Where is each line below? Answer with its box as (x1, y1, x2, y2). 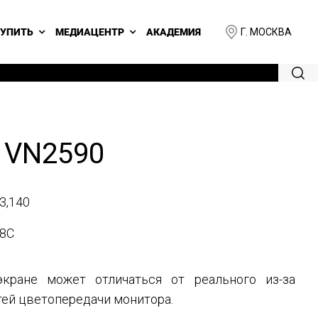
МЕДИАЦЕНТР (55, 26, 124, 38)
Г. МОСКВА (241, 26, 292, 38)
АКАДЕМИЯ (146, 26, 201, 38)
